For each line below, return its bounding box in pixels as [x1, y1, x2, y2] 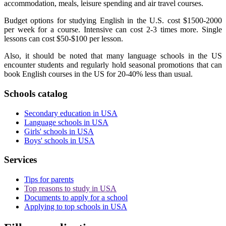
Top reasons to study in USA [24, 184, 117, 193]
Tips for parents [24, 175, 74, 184]
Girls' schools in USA [24, 127, 94, 136]
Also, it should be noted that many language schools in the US [4, 51, 222, 61]
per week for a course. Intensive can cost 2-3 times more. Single [4, 25, 222, 34]
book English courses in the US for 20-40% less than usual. [4, 70, 193, 79]
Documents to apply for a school [24, 193, 128, 202]
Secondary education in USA [24, 108, 118, 118]
